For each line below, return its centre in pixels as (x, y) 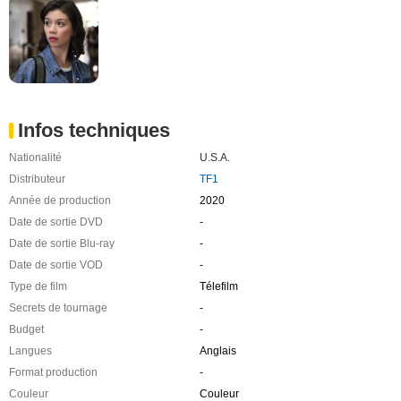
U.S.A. (214, 157)
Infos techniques (94, 130)
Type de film (38, 286)
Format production (53, 372)
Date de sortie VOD (56, 264)
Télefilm (218, 286)
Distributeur (37, 179)
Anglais (218, 350)
